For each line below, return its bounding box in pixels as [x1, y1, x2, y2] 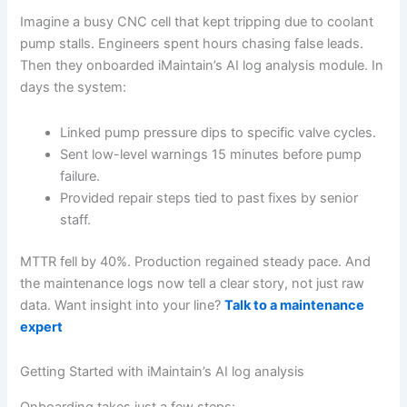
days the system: [20, 79, 127, 96]
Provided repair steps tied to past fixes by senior [60, 189, 359, 206]
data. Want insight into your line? [20, 296, 225, 313]
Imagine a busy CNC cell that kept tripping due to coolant [20, 14, 374, 31]
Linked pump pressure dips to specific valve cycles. [60, 124, 377, 141]
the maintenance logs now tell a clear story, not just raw [20, 274, 365, 292]
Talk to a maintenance [224, 296, 365, 313]
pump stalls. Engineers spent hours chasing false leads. [20, 35, 364, 53]
